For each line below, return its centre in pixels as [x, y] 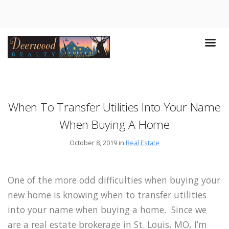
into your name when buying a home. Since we [107, 210]
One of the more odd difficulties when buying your [114, 180]
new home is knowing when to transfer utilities [107, 195]
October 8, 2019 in [98, 142]
